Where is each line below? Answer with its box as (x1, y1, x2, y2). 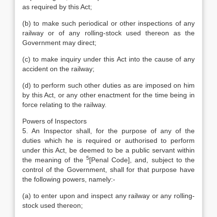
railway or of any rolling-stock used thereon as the (22, 29, 195, 37)
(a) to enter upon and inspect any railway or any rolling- (22, 192, 195, 200)
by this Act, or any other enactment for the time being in (22, 91, 195, 99)
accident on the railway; (22, 65, 94, 73)
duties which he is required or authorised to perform (22, 137, 195, 144)
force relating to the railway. (22, 101, 107, 108)
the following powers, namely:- (22, 175, 115, 183)
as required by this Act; (22, 3, 92, 11)
